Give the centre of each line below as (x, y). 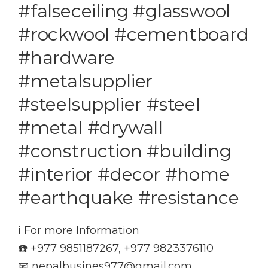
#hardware (67, 58)
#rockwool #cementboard (133, 35)
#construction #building (125, 151)
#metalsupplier (86, 81)
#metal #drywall (91, 128)
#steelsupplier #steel (109, 105)
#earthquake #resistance (129, 198)
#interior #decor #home (124, 175)
